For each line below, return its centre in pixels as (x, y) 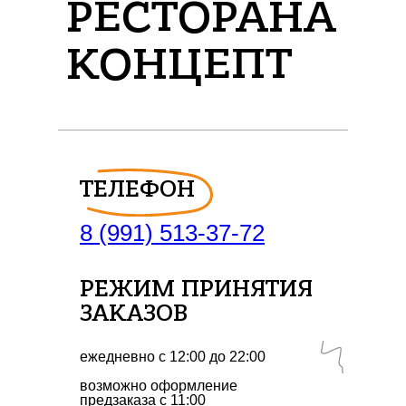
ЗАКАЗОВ (134, 314)
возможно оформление (159, 386)
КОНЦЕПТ (179, 65)
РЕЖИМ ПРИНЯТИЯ (196, 290)
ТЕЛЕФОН (137, 190)
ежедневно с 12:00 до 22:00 (173, 357)
